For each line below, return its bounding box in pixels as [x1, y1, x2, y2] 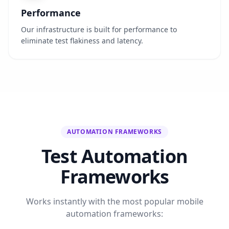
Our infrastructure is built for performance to [21, 25, 177, 34]
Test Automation [41, 144, 188, 169]
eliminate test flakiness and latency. [21, 36, 143, 45]
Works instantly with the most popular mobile [26, 196, 203, 207]
